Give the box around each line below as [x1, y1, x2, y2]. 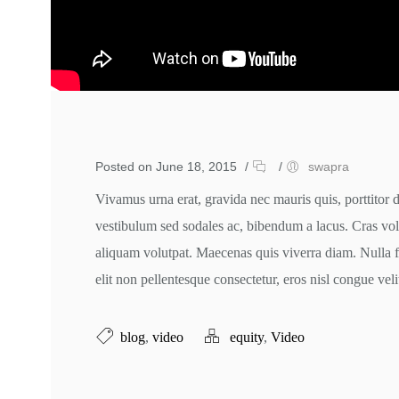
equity [230, 329, 264, 345]
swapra [308, 159, 349, 174]
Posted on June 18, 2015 [95, 159, 237, 174]
